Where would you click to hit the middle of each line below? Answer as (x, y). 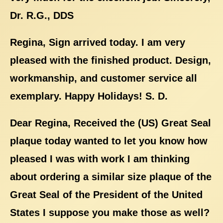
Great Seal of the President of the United (106, 194)
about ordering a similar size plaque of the (111, 176)
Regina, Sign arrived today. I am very (98, 42)
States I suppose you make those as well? (110, 212)
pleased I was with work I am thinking (100, 159)
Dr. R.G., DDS (42, 15)
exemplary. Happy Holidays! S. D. (89, 96)
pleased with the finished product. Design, (111, 60)
